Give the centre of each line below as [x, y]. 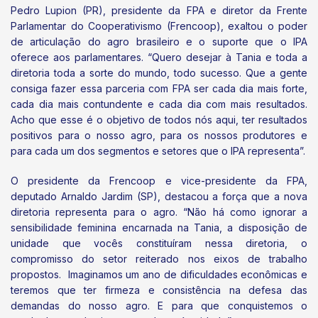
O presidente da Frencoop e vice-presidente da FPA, [159, 180]
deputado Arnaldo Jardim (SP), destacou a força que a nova [159, 196]
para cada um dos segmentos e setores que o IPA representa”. [158, 151]
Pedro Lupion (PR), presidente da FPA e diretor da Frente [159, 11]
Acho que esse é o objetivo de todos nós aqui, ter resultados [159, 120]
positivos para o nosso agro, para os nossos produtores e [159, 136]
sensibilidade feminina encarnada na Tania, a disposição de [159, 227]
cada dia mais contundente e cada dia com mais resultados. [159, 104]
